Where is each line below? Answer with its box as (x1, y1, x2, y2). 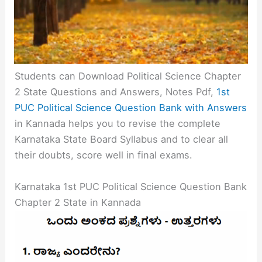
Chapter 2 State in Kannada (15, 196, 142, 208)
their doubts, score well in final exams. (15, 149, 193, 161)
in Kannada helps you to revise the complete (15, 118, 221, 130)
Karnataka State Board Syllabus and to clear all (15, 133, 229, 146)
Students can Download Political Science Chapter (15, 70, 242, 82)
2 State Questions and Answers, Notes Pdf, (15, 86, 217, 98)
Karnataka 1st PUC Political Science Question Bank (15, 180, 247, 192)
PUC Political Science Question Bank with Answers (15, 102, 247, 114)
